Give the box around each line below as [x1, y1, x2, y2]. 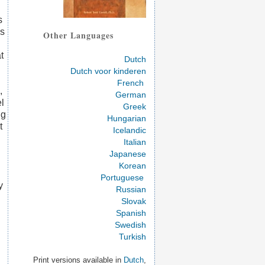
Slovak [121, 196, 146, 206]
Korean [119, 161, 146, 170]
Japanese [109, 149, 146, 159]
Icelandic [113, 125, 146, 135]
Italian [124, 137, 146, 147]
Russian [116, 185, 146, 194]
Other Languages [43, 29, 114, 41]
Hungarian [107, 114, 146, 123]
